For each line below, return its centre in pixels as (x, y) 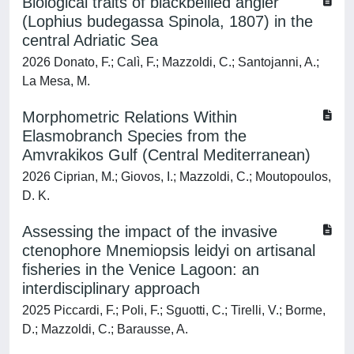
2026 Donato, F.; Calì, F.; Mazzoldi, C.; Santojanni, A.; (171, 62)
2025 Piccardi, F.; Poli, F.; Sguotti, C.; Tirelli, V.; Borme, (174, 310)
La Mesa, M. (56, 81)
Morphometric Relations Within (130, 117)
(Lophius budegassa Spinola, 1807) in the (168, 21)
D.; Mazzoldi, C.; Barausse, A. (105, 329)
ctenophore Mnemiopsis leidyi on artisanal (169, 250)
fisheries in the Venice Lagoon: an (141, 269)
